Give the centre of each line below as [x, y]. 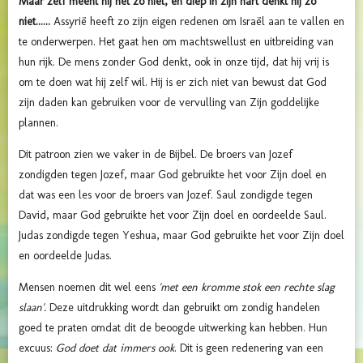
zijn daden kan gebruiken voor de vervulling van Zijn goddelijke [169, 103]
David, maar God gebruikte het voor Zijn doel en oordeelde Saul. [173, 216]
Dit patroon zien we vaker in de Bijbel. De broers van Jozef [156, 155]
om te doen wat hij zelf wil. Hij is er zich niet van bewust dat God [173, 83]
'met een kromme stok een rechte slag [247, 288]
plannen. [38, 123]
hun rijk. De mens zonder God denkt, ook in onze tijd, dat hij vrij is [174, 62]
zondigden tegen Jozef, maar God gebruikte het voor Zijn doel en [173, 175]
